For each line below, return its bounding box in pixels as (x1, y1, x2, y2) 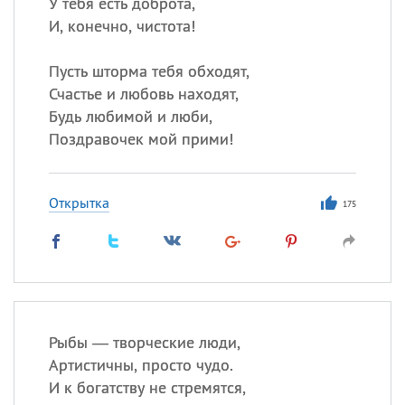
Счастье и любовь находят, (48, 83, 239, 104)
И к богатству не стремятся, (48, 377, 246, 398)
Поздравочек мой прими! (48, 128, 233, 149)
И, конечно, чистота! (48, 15, 195, 36)
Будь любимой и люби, (48, 106, 212, 127)
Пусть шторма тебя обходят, (48, 61, 250, 81)
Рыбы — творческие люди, (48, 332, 240, 353)
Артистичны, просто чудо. (48, 354, 233, 375)
